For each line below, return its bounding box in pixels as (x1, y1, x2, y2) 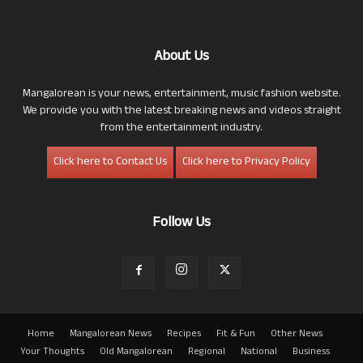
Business (293, 344, 330, 361)
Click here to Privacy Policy (181, 152, 310, 172)
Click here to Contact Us (53, 152, 167, 172)
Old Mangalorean (100, 344, 173, 361)
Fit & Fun (216, 326, 255, 343)
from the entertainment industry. (100, 118, 263, 138)
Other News (271, 326, 322, 343)
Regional (188, 344, 225, 361)
